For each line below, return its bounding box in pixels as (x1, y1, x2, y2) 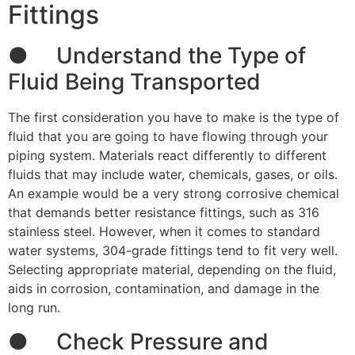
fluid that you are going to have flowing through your (8, 128, 328, 145)
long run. (8, 300, 60, 316)
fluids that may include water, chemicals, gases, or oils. (8, 166, 338, 183)
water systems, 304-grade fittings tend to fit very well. (8, 242, 338, 259)
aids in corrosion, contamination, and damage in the (8, 281, 319, 297)
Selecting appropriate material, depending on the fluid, (8, 261, 336, 278)
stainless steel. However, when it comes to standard (8, 223, 320, 240)
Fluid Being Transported (8, 68, 261, 96)
